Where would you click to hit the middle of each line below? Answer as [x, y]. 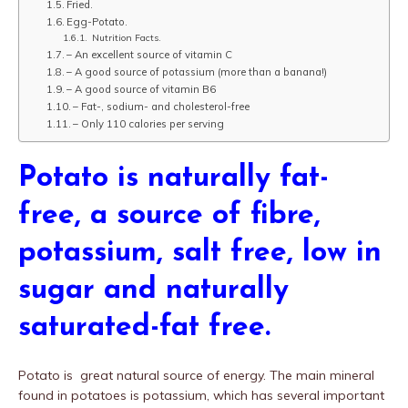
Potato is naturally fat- [173, 178]
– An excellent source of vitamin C [150, 54]
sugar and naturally [153, 290]
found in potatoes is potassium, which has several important [201, 395]
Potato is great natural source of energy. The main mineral [196, 375]
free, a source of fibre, [169, 215]
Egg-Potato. [97, 21]
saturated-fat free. [144, 327]
